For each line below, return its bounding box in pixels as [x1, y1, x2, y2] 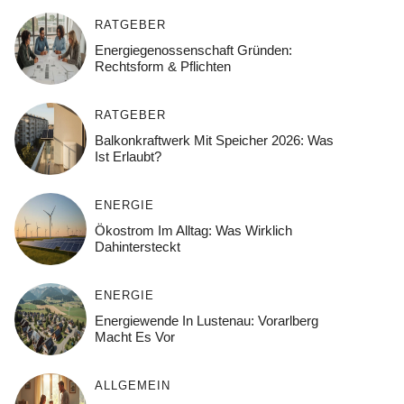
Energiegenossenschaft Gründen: [94, 41, 292, 58]
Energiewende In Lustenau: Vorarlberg [94, 312, 318, 328]
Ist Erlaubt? [94, 148, 161, 164]
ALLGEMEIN [94, 378, 170, 392]
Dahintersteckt [94, 238, 180, 254]
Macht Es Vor [94, 328, 175, 344]
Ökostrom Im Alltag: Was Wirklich [94, 222, 292, 238]
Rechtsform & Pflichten [94, 58, 231, 74]
